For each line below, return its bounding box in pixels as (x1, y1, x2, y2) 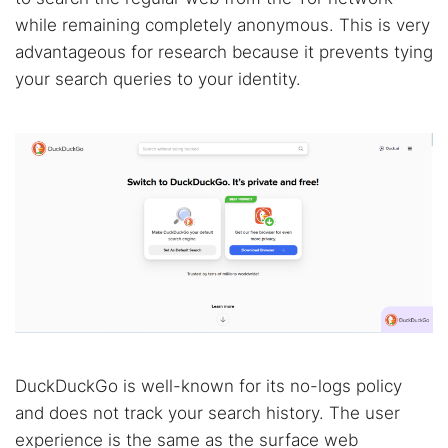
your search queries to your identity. (15, 69, 301, 89)
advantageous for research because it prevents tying (15, 42, 433, 62)
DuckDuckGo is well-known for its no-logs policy (15, 376, 402, 396)
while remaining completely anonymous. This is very (15, 15, 430, 35)
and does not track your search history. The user (15, 403, 400, 423)
